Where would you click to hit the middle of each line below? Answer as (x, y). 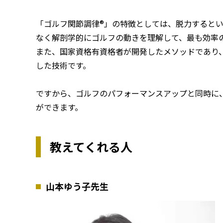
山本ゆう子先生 (77, 186)
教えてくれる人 (91, 147)
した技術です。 (63, 65)
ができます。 (59, 107)
